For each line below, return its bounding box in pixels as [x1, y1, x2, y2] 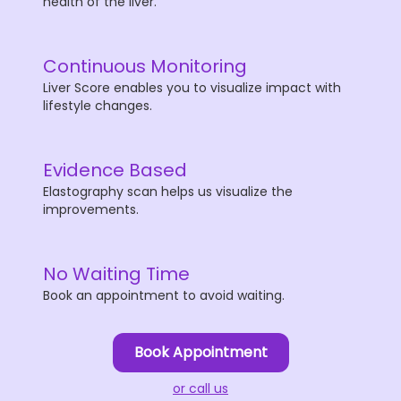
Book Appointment [133, 342, 268, 363]
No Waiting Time [43, 261, 190, 286]
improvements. [43, 200, 139, 218]
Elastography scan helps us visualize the [43, 183, 293, 200]
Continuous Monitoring [43, 54, 247, 79]
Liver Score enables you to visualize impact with [43, 79, 341, 97]
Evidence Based [43, 158, 187, 183]
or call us [173, 380, 228, 397]
